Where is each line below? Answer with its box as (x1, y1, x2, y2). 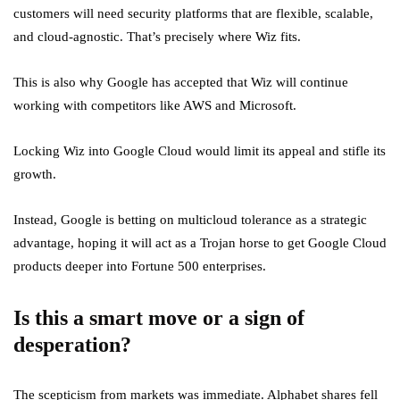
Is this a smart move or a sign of (13, 306, 304, 330)
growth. (13, 167, 56, 182)
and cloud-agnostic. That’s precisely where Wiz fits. (13, 29, 301, 45)
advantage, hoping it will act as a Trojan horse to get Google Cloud (13, 236, 387, 251)
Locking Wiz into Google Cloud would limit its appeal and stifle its (13, 144, 386, 159)
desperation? (13, 333, 131, 357)
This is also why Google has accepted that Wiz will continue (13, 75, 348, 90)
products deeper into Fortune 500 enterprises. (13, 259, 266, 274)
